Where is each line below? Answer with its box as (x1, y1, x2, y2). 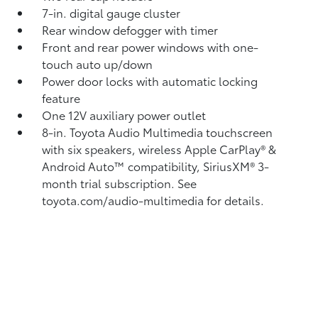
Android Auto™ (42, 158, 128, 174)
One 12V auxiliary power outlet (42, 106, 207, 123)
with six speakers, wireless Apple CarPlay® (42, 141, 269, 157)
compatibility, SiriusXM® (128, 158, 258, 174)
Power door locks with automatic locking (42, 72, 258, 89)
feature (42, 89, 81, 106)
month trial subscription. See (42, 175, 197, 191)
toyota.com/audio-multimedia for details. (42, 192, 265, 208)
